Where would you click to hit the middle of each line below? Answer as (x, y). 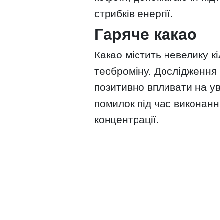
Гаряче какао (146, 34)
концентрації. (127, 119)
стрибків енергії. (134, 13)
